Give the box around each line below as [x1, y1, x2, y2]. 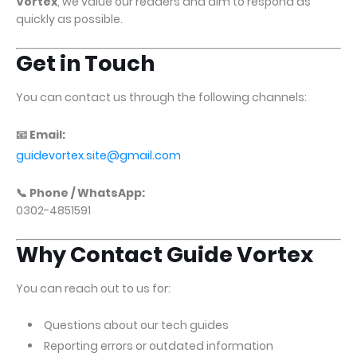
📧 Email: [16, 127, 65, 143]
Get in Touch [16, 49, 155, 78]
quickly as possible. [16, 11, 123, 27]
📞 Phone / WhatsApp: [16, 185, 145, 201]
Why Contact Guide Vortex [16, 240, 313, 269]
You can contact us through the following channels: [16, 89, 307, 105]
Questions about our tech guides [44, 317, 229, 333]
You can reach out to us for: [16, 280, 171, 296]
